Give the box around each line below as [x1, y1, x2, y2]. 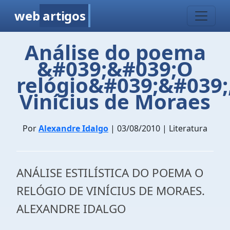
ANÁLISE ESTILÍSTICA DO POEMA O [16, 165, 203, 181]
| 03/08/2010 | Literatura [108, 123, 207, 134]
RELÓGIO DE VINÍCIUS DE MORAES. [16, 183, 205, 199]
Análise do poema [24, 38, 206, 66]
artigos [43, 7, 86, 24]
